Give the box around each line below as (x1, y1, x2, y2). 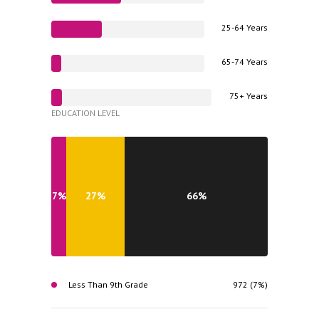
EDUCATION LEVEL (51, 107, 120, 118)
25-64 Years (221, 21, 268, 33)
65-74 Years (221, 56, 268, 67)
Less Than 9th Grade (68, 278, 148, 290)
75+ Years (229, 90, 268, 101)
